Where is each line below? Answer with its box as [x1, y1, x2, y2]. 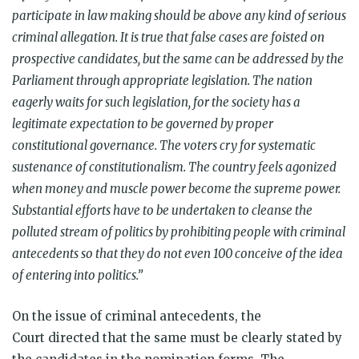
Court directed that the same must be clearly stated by [12, 329, 342, 345]
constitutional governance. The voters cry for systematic [12, 137, 316, 153]
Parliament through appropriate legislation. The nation [12, 72, 313, 88]
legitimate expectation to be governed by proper [12, 115, 273, 131]
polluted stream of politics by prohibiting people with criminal [12, 224, 345, 240]
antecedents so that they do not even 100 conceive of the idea [12, 245, 343, 261]
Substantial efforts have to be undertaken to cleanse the [12, 202, 313, 218]
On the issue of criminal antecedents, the [12, 308, 261, 324]
